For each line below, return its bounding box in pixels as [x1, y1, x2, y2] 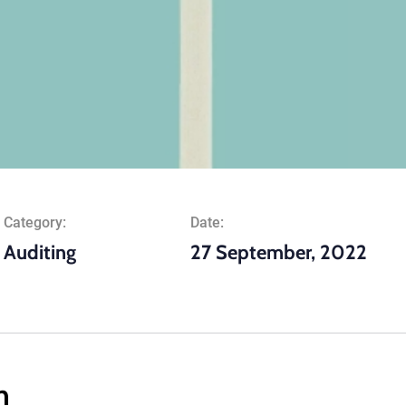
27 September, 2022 [189, 240, 367, 265]
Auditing [4, 240, 77, 265]
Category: [4, 214, 67, 231]
